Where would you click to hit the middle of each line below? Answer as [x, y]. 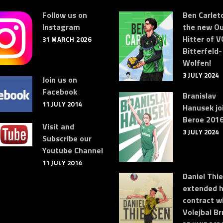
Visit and [58, 126]
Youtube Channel [72, 150]
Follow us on [64, 15]
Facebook [59, 92]
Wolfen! [197, 63]
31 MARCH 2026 [66, 39]
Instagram [61, 27]
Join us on [59, 80]
